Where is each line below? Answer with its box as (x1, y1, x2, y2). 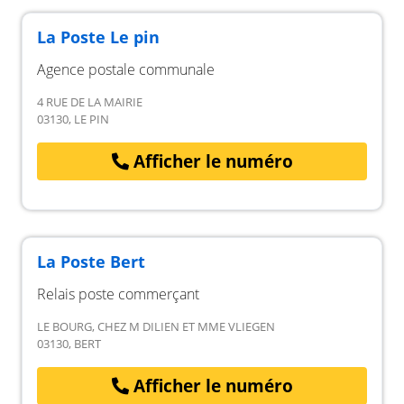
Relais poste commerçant (37, 284, 199, 304)
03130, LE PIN (37, 110, 109, 127)
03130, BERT (37, 335, 101, 352)
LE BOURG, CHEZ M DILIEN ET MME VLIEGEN (37, 318, 275, 335)
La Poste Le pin (37, 25, 160, 48)
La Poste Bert (37, 251, 145, 272)
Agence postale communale (37, 59, 215, 79)
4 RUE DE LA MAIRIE (37, 93, 142, 110)
